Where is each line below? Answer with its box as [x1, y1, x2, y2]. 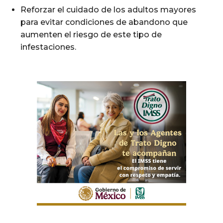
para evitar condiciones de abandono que [20, 17, 188, 27]
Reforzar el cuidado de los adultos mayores [20, 4, 196, 14]
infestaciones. [20, 42, 76, 52]
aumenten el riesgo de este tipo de [20, 29, 162, 39]
